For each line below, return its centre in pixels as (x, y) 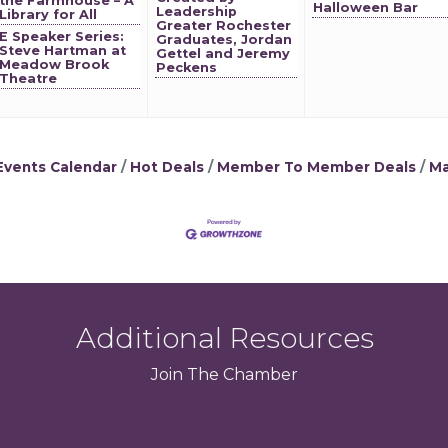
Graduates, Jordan (224, 39)
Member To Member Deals (316, 167)
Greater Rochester (223, 25)
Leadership (196, 11)
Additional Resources (224, 338)
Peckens (186, 67)
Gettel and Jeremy (223, 53)
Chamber (258, 375)
